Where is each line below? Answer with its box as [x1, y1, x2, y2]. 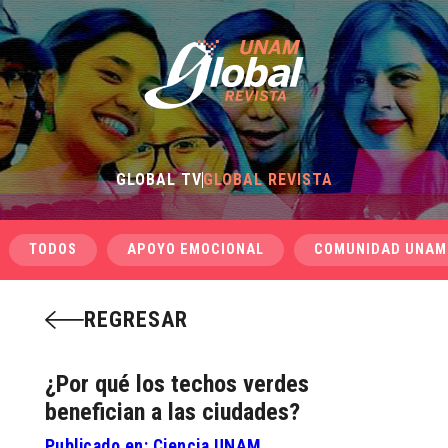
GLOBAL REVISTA [202, 170, 333, 189]
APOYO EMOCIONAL [126, 241, 264, 258]
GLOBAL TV [115, 170, 202, 189]
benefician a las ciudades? [44, 398, 300, 426]
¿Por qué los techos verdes [44, 370, 309, 398]
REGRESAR [83, 307, 188, 332]
